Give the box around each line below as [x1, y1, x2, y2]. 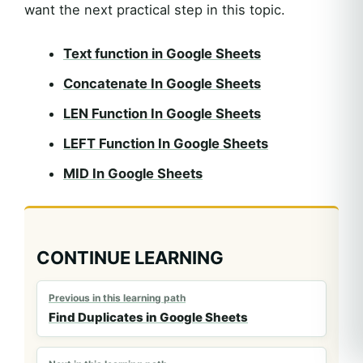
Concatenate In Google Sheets [63, 75, 261, 92]
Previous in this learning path [49, 291, 186, 304]
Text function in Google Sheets [63, 45, 261, 62]
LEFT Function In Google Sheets [63, 135, 268, 152]
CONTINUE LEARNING [36, 246, 224, 268]
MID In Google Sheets [63, 164, 203, 181]
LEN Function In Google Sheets [63, 105, 261, 122]
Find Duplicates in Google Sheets [49, 309, 248, 325]
